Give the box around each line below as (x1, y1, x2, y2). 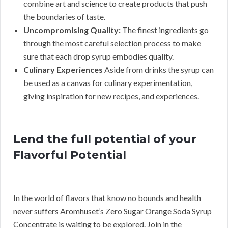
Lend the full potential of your (13, 132, 196, 146)
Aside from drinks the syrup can (103, 64, 214, 74)
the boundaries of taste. (23, 11, 105, 21)
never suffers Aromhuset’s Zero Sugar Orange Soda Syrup (13, 206, 212, 216)
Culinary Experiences (23, 64, 103, 74)
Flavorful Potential (13, 148, 126, 162)
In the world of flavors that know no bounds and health (13, 192, 201, 203)
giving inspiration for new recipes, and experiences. (23, 91, 199, 101)
